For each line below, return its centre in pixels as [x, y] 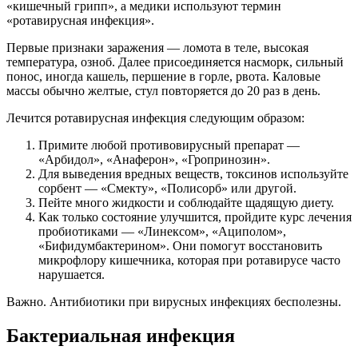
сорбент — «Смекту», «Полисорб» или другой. [167, 189]
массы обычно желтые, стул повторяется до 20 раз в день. [163, 91]
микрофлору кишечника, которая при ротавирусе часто [189, 261]
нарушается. [72, 275]
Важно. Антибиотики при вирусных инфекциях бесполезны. [174, 302]
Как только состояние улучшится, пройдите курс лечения [195, 217]
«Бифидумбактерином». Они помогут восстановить [180, 246]
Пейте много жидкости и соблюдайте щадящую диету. [186, 203]
